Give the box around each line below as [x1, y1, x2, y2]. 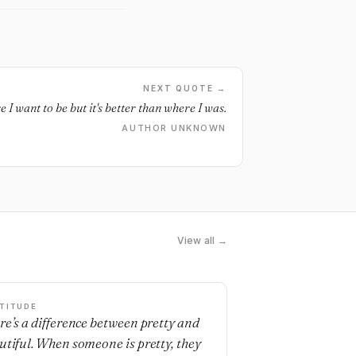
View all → [176, 234, 227, 246]
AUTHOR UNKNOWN [122, 122, 226, 133]
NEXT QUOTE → [143, 83, 226, 93]
